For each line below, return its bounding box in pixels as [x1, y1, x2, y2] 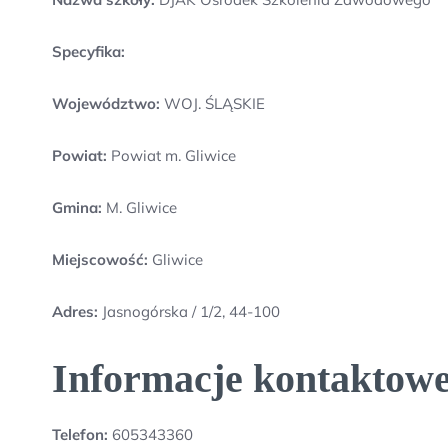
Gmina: [52, 198, 102, 217]
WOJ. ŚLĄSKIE [160, 94, 265, 113]
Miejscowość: [52, 250, 148, 269]
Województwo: [52, 94, 160, 113]
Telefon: [52, 425, 108, 444]
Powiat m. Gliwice [107, 146, 236, 165]
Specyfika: [52, 42, 125, 61]
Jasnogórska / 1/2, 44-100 [102, 302, 280, 321]
